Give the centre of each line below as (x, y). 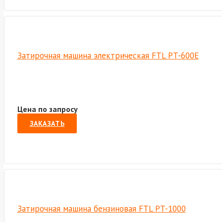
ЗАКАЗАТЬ (47, 124)
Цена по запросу (47, 109)
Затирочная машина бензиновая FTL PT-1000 (101, 208)
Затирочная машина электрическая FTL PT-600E (108, 55)
